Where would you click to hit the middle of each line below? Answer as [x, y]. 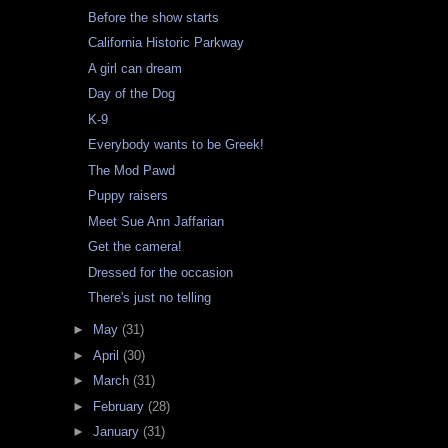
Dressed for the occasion [161, 272]
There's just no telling [150, 298]
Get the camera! [135, 247]
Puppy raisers [128, 196]
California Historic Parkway [166, 43]
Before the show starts [154, 17]
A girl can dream [135, 68]
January [117, 432]
